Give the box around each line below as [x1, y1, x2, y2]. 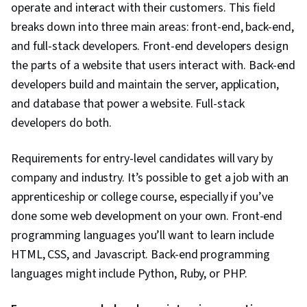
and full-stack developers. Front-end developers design [11, 38, 288, 56]
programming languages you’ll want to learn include [11, 227, 274, 245]
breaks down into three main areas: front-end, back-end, [11, 19, 294, 36]
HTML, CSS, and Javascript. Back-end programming [11, 246, 271, 264]
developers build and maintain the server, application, [11, 76, 279, 94]
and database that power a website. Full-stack [11, 95, 245, 113]
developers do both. [11, 114, 112, 132]
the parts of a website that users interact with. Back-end [11, 57, 296, 75]
